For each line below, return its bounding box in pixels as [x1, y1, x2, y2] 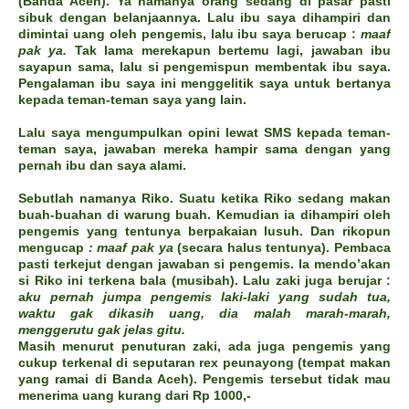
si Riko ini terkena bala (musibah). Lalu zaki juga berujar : [18, 273, 391, 288]
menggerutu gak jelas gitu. [18, 322, 185, 338]
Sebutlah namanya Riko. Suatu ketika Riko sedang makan [18, 191, 391, 206]
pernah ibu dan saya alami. [18, 158, 186, 173]
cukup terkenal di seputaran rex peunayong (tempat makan [18, 355, 391, 371]
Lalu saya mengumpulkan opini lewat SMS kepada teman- [18, 125, 391, 141]
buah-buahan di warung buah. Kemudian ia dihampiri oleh [18, 207, 391, 223]
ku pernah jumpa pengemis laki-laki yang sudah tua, [26, 289, 391, 305]
